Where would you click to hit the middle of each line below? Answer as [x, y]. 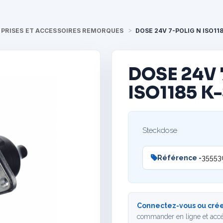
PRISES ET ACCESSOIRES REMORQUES [62, 30]
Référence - [180, 158]
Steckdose [160, 130]
